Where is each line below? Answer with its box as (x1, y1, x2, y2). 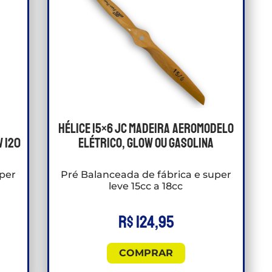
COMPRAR (118, 247, 173, 259)
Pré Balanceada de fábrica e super (60, 169, 231, 181)
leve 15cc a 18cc (109, 180, 183, 192)
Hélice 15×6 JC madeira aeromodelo (58, 120, 234, 138)
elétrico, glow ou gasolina (78, 135, 214, 152)
